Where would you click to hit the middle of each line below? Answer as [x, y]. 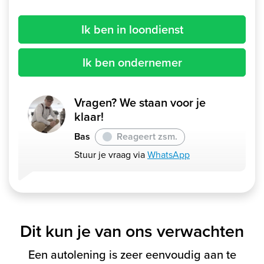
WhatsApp [169, 154]
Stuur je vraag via [111, 154]
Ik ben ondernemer [132, 62]
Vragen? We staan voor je [140, 102]
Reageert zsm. [147, 137]
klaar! [89, 116]
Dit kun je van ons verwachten [132, 231]
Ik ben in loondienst [132, 29]
